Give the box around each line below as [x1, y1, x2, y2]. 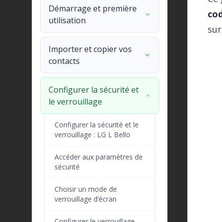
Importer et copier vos [49, 44, 132, 55]
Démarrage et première [49, 3, 137, 14]
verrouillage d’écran [55, 194, 116, 204]
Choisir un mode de [55, 184, 117, 194]
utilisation [49, 15, 86, 26]
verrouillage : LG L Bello [55, 130, 130, 139]
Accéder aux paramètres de [55, 152, 143, 162]
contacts [49, 55, 80, 66]
